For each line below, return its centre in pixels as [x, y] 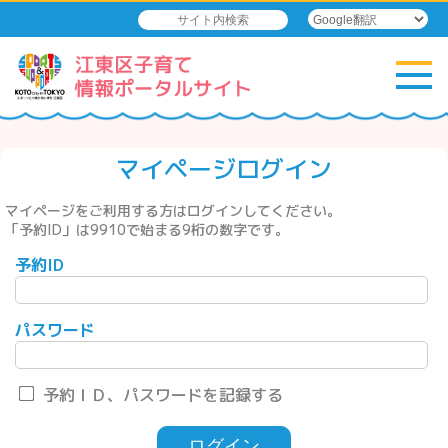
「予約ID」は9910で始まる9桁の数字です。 [147, 229]
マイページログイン [224, 169]
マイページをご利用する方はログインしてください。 [173, 210]
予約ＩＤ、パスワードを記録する [160, 395]
